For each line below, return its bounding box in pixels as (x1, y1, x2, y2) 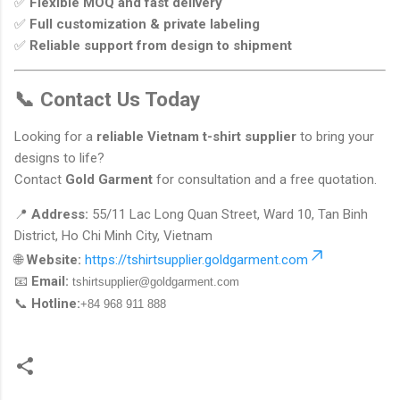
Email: (31, 273, 69, 290)
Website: (26, 252, 81, 269)
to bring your (296, 129, 374, 146)
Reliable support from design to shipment (29, 37, 292, 54)
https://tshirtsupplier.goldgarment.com (85, 252, 308, 269)
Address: (31, 206, 88, 223)
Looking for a (14, 129, 96, 146)
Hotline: (31, 296, 80, 312)
